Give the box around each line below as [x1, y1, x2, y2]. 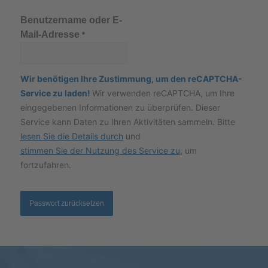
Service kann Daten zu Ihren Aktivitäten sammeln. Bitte [20, 116, 235, 127]
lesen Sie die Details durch [20, 130, 123, 141]
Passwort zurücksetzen [29, 199, 104, 208]
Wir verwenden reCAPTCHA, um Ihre [92, 87, 234, 98]
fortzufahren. [20, 159, 71, 170]
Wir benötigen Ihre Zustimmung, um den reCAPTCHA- [20, 73, 242, 84]
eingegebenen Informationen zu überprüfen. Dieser [20, 102, 220, 112]
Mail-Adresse [20, 29, 82, 39]
